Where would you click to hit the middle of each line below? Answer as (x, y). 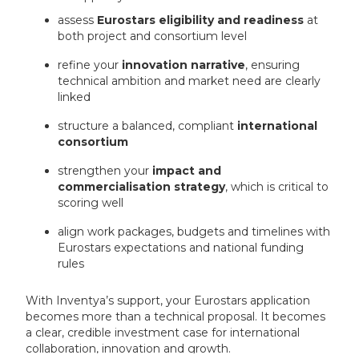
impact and (187, 171)
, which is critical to (277, 187)
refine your (90, 65)
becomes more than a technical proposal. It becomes (176, 317)
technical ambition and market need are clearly (190, 81)
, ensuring (273, 65)
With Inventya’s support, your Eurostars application (168, 301)
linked (75, 97)
